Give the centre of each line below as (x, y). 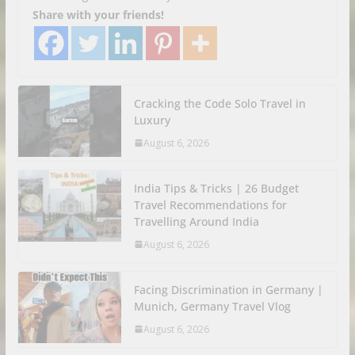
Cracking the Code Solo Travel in (219, 103)
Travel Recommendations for (210, 204)
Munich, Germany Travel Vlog (212, 306)
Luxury (152, 120)
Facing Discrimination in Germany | (228, 289)
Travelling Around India (196, 221)
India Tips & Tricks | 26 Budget (216, 188)
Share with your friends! (98, 14)
